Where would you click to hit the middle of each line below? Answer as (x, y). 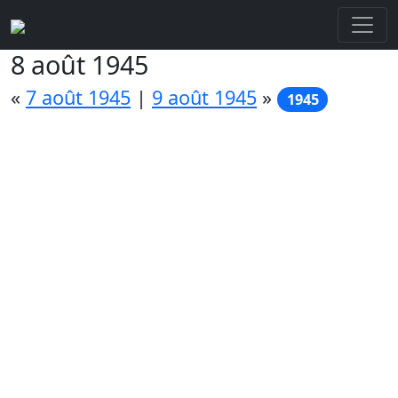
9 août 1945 (204, 97)
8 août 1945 (80, 64)
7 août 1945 (78, 97)
